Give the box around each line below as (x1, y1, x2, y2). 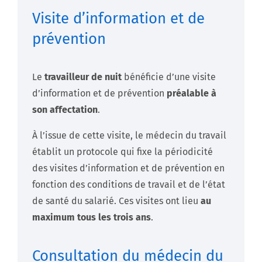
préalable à (167, 87, 216, 99)
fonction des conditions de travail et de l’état (32, 178, 225, 190)
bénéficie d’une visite (122, 71, 216, 82)
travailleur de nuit (44, 71, 122, 82)
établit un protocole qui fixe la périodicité (32, 146, 213, 157)
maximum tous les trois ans (32, 211, 151, 223)
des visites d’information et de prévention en (32, 162, 225, 174)
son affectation (32, 104, 98, 115)
